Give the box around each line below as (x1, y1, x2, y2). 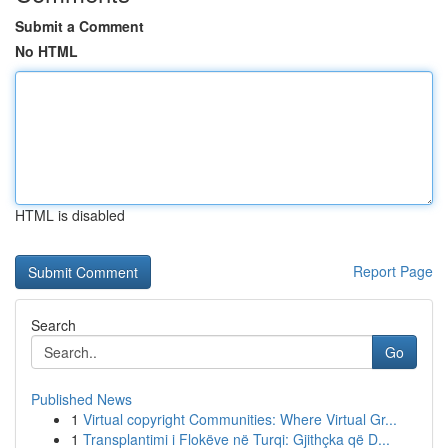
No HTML (15, 41, 78, 61)
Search (31, 315, 76, 335)
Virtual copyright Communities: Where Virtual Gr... (83, 409, 397, 429)
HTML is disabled (15, 205, 125, 225)
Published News (31, 389, 132, 409)
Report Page (353, 261, 433, 281)
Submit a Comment (15, 16, 144, 36)
